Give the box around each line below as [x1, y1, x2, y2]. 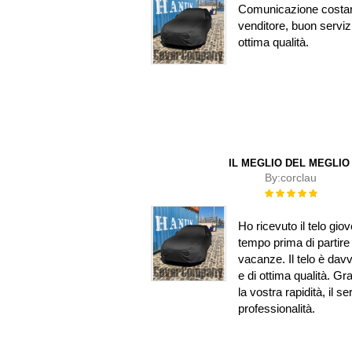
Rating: [264, 186, 295, 197]
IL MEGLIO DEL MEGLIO [229, 157, 350, 169]
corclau [280, 171, 317, 184]
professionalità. [237, 301, 315, 315]
